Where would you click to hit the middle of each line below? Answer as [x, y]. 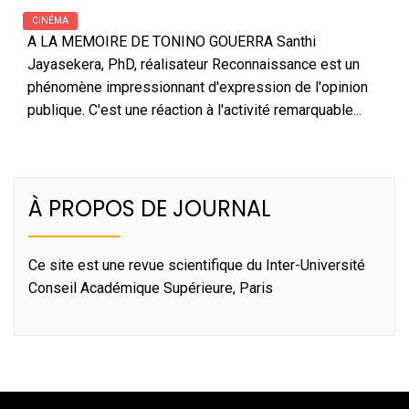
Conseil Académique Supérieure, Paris [151, 288]
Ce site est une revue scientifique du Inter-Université [197, 265]
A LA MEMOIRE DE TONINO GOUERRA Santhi [172, 42]
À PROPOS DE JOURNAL [150, 209]
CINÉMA [50, 21]
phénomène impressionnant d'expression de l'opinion [198, 87]
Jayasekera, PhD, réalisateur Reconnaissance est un [194, 64]
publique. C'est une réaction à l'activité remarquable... [194, 110]
